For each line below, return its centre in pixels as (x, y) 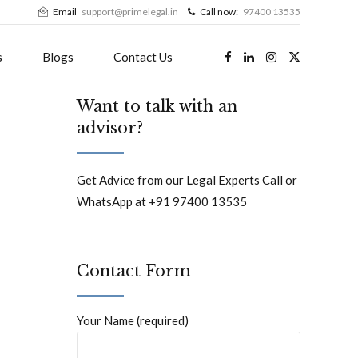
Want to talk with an (157, 106)
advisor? (110, 128)
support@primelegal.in (130, 12)
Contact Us (143, 57)
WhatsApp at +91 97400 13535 (162, 202)
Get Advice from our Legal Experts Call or (187, 180)
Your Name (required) (133, 321)
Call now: (219, 12)
